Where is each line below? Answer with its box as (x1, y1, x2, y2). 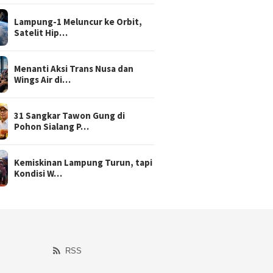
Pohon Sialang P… (14, 120, 90, 132)
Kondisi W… (14, 167, 63, 179)
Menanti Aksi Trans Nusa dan (14, 62, 134, 74)
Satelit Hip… (14, 26, 68, 38)
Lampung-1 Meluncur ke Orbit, (14, 15, 143, 27)
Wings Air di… (14, 73, 71, 85)
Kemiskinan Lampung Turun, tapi (14, 156, 153, 168)
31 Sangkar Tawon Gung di (14, 109, 126, 121)
